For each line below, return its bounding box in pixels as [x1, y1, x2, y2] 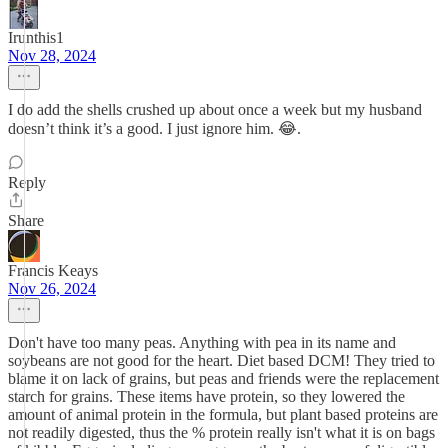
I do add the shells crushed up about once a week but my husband [8, 101, 422, 118]
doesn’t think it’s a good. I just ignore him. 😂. [8, 120, 301, 137]
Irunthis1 [8, 29, 64, 46]
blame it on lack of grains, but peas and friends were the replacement [8, 370, 439, 387]
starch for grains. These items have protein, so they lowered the [8, 388, 405, 405]
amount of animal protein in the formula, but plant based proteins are [8, 406, 438, 423]
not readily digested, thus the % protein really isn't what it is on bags [8, 424, 435, 441]
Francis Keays [8, 262, 98, 279]
